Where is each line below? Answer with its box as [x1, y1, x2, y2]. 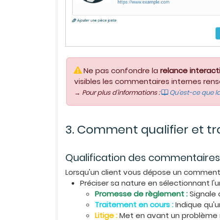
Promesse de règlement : [95, 189, 188, 199]
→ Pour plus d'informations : [74, 88, 162, 98]
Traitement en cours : [95, 199, 174, 210]
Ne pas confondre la [82, 65, 161, 76]
